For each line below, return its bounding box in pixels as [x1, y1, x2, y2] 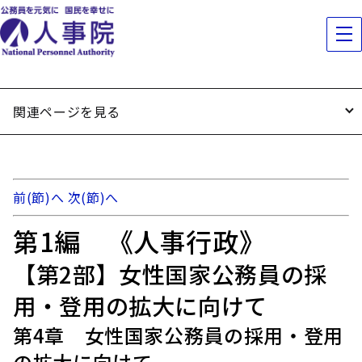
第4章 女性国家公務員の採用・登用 [13, 321, 343, 349]
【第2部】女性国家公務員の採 [13, 258, 327, 290]
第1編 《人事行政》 [13, 222, 266, 259]
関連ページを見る [13, 102, 121, 121]
